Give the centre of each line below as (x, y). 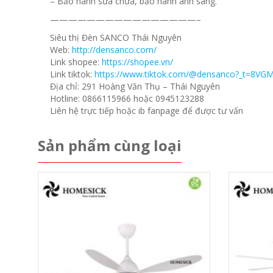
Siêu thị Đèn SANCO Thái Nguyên (116, 38)
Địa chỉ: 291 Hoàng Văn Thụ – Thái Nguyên (135, 87)
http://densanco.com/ (114, 50)
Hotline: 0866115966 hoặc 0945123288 (127, 99)
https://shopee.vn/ (137, 62)
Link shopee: (76, 62)
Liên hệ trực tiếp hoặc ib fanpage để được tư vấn (147, 111)
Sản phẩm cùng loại (110, 146)
